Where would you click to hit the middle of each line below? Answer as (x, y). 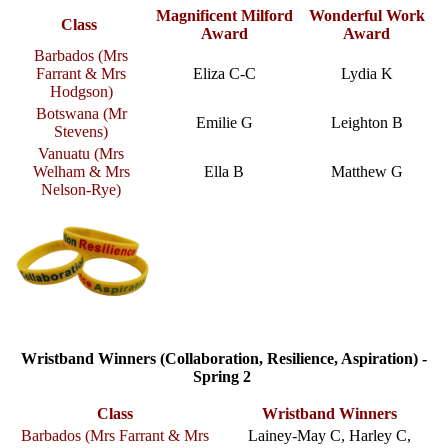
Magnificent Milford (224, 15)
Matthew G (366, 171)
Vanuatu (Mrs (81, 153)
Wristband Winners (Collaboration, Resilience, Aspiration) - (224, 358)
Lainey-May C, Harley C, (329, 435)
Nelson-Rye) (81, 189)
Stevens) (81, 131)
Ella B (224, 171)
